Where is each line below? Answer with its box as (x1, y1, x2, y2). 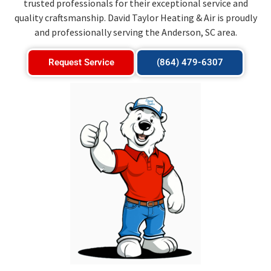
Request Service (48, 56, 114, 68)
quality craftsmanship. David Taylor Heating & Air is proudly (14, 11, 257, 24)
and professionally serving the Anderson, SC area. (34, 26, 237, 39)
